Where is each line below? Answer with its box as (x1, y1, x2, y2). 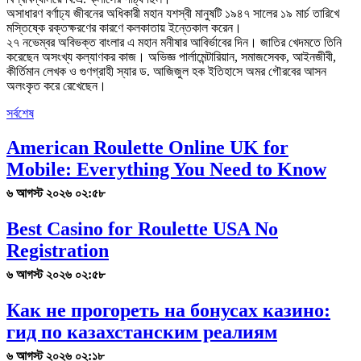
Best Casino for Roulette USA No (6, 218, 278, 239)
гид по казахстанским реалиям (6, 321, 277, 342)
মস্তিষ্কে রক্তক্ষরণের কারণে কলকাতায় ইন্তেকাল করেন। (6, 20, 242, 35)
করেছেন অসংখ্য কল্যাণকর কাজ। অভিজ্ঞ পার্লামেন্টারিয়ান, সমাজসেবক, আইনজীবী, (6, 49, 336, 64)
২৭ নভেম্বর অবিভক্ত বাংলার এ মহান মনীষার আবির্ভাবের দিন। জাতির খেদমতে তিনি (6, 35, 342, 49)
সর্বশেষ (6, 106, 34, 120)
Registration (6, 239, 109, 261)
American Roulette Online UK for (6, 136, 288, 158)
